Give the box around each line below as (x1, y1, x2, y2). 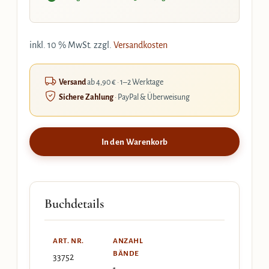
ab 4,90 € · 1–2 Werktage (86, 78, 163, 86)
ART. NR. (53, 237, 84, 245)
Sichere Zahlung (59, 93, 113, 101)
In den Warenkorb (101, 137, 168, 147)
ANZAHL (113, 237, 144, 245)
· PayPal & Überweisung (113, 93, 190, 101)
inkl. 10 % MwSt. (29, 40, 92, 50)
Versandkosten (113, 40, 168, 50)
